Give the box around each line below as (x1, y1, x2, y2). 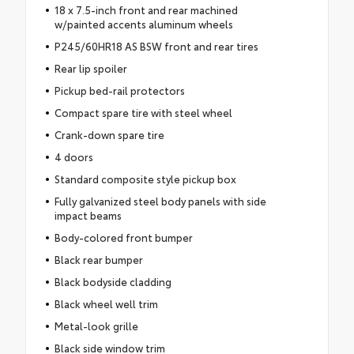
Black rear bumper (54, 251, 143, 266)
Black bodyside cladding (54, 273, 171, 288)
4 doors (54, 149, 93, 164)
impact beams (54, 207, 122, 222)
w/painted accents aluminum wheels (54, 16, 233, 31)
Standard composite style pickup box (54, 171, 236, 186)
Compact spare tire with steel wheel (54, 104, 232, 119)
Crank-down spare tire (54, 126, 164, 141)
